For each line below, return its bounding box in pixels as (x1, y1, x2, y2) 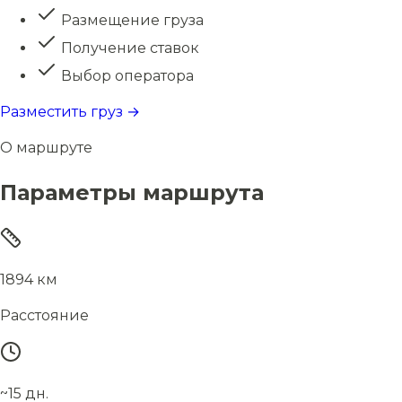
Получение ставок (57, 39, 199, 57)
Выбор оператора (57, 67, 194, 84)
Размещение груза (57, 12, 204, 29)
